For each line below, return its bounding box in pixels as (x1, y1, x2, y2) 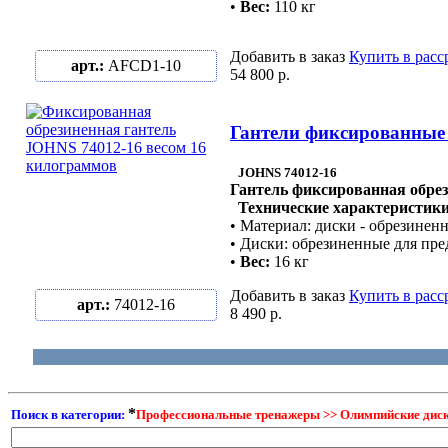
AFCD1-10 (108, 57, 181, 75)
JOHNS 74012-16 (238, 164, 337, 180)
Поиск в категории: (11, 407, 128, 423)
